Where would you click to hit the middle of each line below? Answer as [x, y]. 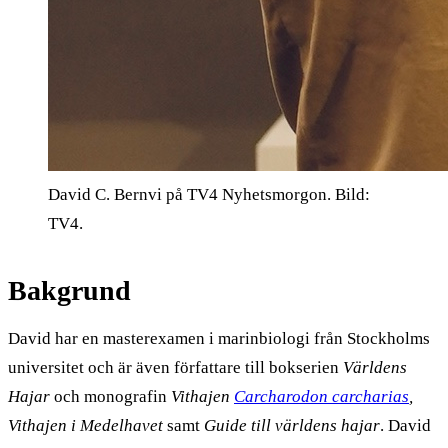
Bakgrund [69, 291]
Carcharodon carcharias [321, 397]
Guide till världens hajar [292, 426]
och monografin [110, 397]
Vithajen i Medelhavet [85, 426]
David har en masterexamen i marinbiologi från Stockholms [219, 339]
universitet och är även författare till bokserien [175, 368]
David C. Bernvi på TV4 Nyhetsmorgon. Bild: [209, 195]
